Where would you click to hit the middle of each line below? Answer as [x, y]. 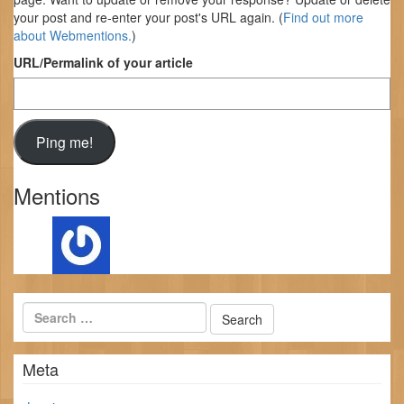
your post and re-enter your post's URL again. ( [148, 17]
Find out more [323, 17]
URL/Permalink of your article [103, 62]
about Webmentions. [73, 35]
